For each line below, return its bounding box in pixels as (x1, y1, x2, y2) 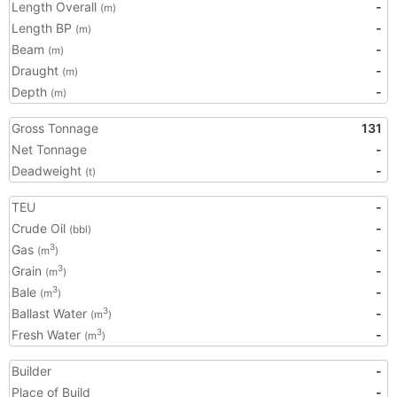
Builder (12, 363, 51, 378)
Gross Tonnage (12, 121, 98, 136)
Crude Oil (12, 221, 69, 236)
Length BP (12, 20, 75, 35)
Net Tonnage (12, 142, 87, 157)
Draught (12, 63, 62, 78)
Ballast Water (12, 306, 90, 321)
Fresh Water (12, 327, 84, 342)
